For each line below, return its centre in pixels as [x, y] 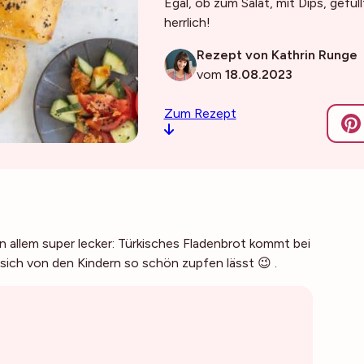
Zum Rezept [200, 113]
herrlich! [187, 22]
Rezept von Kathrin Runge [277, 55]
